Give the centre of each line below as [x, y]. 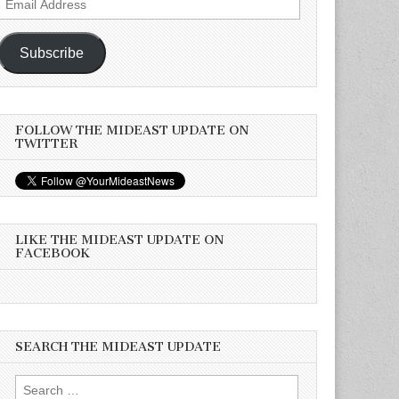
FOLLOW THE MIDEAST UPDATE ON [133, 130]
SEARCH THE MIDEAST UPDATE [118, 346]
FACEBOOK [53, 254]
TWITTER [47, 144]
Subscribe [52, 53]
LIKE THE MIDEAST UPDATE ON [120, 240]
